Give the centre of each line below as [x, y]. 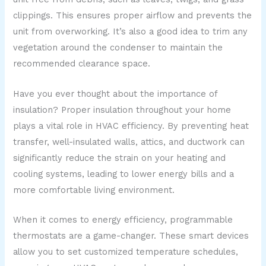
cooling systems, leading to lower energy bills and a [124, 174]
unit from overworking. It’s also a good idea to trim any [131, 32]
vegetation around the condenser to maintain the [118, 48]
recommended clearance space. [82, 64]
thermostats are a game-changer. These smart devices [131, 235]
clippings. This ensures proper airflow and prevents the [133, 16]
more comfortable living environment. [94, 190]
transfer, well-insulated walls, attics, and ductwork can [129, 142]
